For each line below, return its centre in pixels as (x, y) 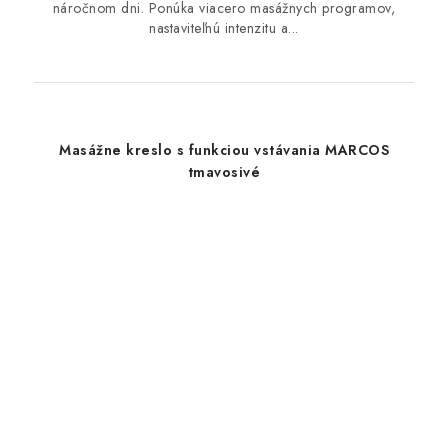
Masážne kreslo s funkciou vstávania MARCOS (224, 150)
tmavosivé (224, 172)
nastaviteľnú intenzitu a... (224, 28)
